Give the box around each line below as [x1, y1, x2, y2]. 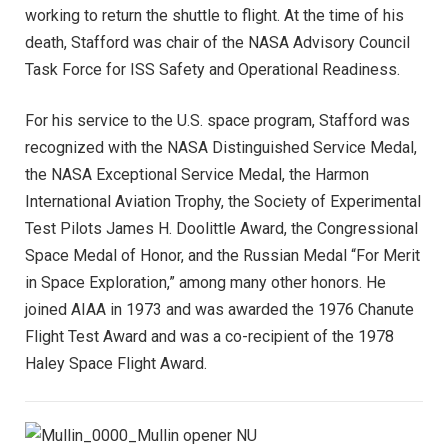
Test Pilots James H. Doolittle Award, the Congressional [25, 218, 418, 238]
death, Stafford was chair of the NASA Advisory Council [25, 32, 410, 52]
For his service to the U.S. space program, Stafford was [25, 110, 410, 130]
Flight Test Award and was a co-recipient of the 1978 [25, 326, 394, 346]
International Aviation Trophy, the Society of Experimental [25, 191, 421, 211]
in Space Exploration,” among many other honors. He [25, 272, 386, 292]
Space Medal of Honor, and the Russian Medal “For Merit [25, 245, 420, 265]
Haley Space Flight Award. [25, 353, 207, 373]
